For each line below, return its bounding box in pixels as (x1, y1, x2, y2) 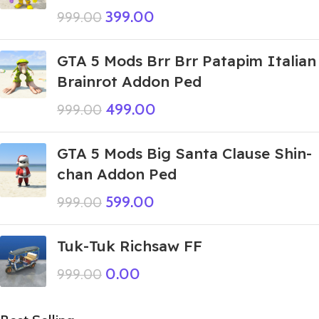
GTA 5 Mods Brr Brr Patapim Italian (57, 51, 316, 70)
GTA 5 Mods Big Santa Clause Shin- (57, 143, 312, 162)
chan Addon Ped (57, 164, 177, 183)
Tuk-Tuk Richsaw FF (57, 236, 202, 255)
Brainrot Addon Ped (57, 71, 202, 90)
